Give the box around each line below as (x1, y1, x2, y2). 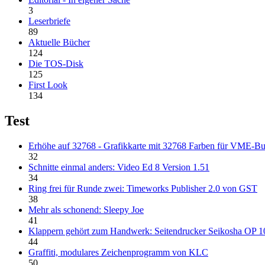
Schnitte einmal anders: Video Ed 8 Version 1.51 (28, 162, 209, 173)
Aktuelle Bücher (28, 37, 90, 48)
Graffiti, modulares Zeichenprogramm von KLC (28, 247, 208, 258)
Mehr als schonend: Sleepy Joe (28, 205, 144, 215)
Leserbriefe (28, 16, 70, 27)
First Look (28, 80, 67, 91)
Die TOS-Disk (28, 59, 83, 69)
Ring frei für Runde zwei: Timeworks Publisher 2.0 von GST (28, 183, 257, 194)
